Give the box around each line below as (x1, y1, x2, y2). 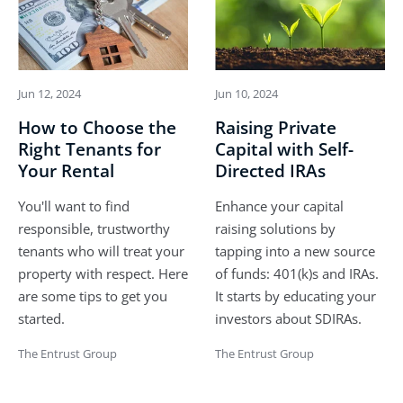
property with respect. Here (18, 264, 188, 283)
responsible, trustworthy (18, 219, 170, 238)
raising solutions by (215, 219, 336, 238)
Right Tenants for (18, 138, 161, 162)
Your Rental (18, 159, 114, 184)
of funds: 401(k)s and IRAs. (215, 264, 379, 283)
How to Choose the (18, 116, 176, 140)
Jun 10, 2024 (215, 85, 278, 103)
